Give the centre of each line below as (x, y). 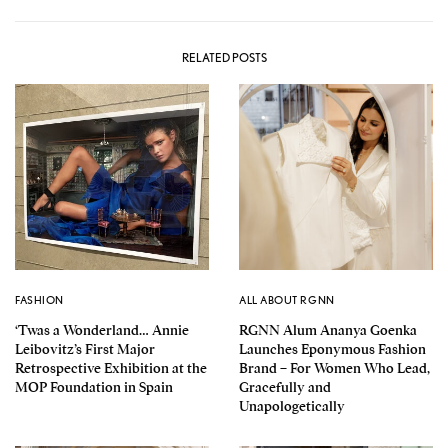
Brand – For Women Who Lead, (334, 368)
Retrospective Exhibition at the (111, 368)
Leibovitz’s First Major (85, 349)
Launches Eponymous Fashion (332, 349)
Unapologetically (292, 406)
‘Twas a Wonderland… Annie (102, 330)
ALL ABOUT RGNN (287, 300)
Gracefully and (285, 387)
